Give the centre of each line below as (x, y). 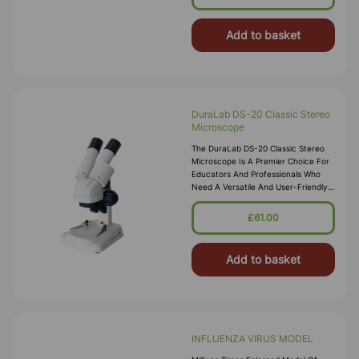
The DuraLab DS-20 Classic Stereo (258, 148)
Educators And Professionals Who (256, 174)
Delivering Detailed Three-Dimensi (256, 212)
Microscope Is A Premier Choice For (260, 161)
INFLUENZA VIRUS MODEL (252, 339)
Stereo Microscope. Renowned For (258, 200)
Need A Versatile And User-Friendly (260, 187)
